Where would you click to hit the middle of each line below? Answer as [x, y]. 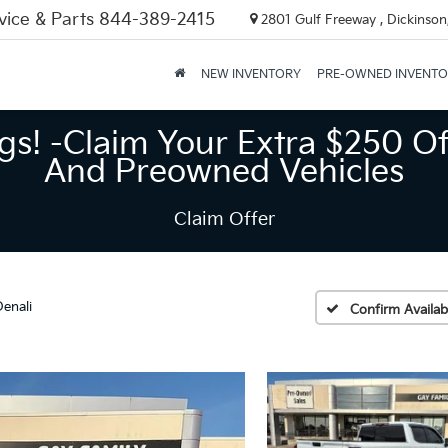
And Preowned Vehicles [224, 172]
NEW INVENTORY [250, 74]
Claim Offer [224, 219]
